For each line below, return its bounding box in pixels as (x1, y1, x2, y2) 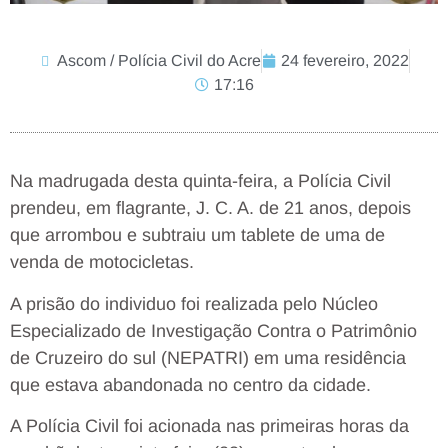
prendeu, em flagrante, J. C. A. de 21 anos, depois (10, 198, 411, 219)
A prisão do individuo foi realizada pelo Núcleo (10, 293, 378, 314)
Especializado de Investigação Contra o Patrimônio (10, 320, 417, 341)
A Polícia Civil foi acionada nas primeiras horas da (10, 415, 409, 436)
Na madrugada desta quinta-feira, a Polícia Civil (10, 171, 391, 192)
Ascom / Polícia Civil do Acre (57, 52, 261, 70)
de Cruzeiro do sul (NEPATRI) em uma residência (10, 347, 406, 368)
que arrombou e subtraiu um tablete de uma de (10, 225, 385, 246)
